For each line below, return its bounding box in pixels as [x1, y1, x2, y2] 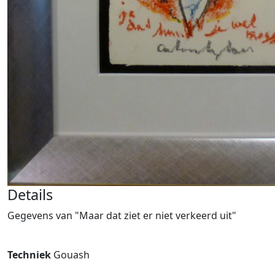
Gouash [53, 248, 90, 261]
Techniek [7, 248, 53, 261]
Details [7, 185, 53, 204]
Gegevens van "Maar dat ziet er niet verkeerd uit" [7, 209, 236, 222]
